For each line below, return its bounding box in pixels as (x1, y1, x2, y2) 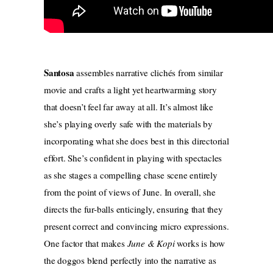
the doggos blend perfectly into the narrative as (44, 254, 216, 267)
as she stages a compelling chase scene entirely (44, 169, 218, 182)
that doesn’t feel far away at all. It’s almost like (44, 101, 213, 113)
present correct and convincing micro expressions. (44, 220, 229, 233)
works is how (177, 237, 225, 250)
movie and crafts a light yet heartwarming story (44, 83, 217, 96)
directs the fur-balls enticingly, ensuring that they (44, 203, 223, 216)
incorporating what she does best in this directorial (44, 135, 229, 147)
